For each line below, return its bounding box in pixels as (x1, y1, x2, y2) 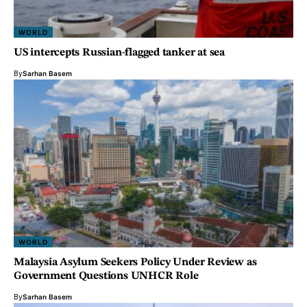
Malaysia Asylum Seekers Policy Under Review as (14, 257, 257, 269)
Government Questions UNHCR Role (14, 271, 199, 282)
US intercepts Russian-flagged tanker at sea (14, 47, 225, 59)
